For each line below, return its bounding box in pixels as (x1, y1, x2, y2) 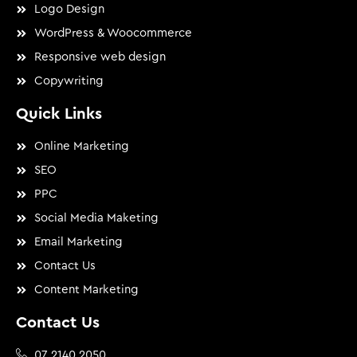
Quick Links (16, 106, 102, 123)
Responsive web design (33, 51, 166, 64)
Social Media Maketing (33, 212, 159, 225)
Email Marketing (33, 236, 123, 249)
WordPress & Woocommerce (33, 27, 192, 40)
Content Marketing (33, 284, 139, 296)
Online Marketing (33, 140, 129, 153)
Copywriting (33, 75, 104, 88)
